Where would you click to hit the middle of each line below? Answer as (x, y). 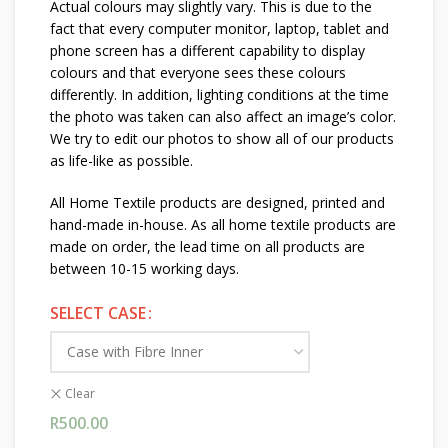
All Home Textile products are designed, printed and (217, 203)
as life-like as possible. (121, 161)
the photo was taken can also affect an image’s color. (223, 117)
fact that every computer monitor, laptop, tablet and (219, 29)
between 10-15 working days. (144, 269)
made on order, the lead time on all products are (207, 247)
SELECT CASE (98, 312)
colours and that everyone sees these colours (198, 73)
